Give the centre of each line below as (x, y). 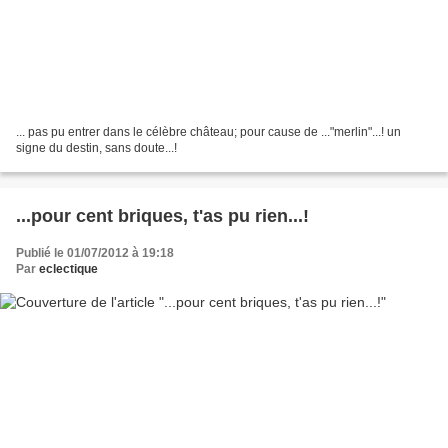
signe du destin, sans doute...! (96, 148)
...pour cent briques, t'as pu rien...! (162, 216)
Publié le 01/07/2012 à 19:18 (95, 253)
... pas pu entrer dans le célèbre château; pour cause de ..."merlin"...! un (208, 132)
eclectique (68, 269)
